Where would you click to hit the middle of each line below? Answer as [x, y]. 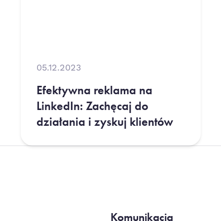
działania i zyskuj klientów [105, 122]
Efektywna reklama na [94, 90]
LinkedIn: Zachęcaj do [92, 106]
